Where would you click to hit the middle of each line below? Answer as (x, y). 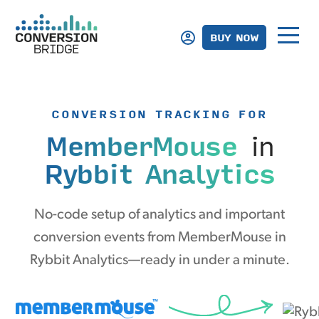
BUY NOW (234, 37)
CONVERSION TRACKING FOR (159, 114)
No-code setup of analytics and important (159, 215)
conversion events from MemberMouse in (159, 238)
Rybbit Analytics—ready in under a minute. (159, 261)
